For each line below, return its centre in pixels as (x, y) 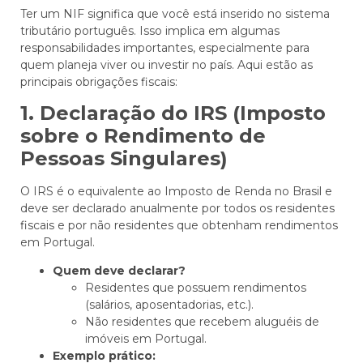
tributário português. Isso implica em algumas (150, 30)
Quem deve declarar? (119, 271)
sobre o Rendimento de (143, 136)
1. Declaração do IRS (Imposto (173, 113)
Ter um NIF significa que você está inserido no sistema (175, 13)
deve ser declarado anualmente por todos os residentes (177, 209)
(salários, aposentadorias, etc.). (169, 305)
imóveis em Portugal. (146, 339)
